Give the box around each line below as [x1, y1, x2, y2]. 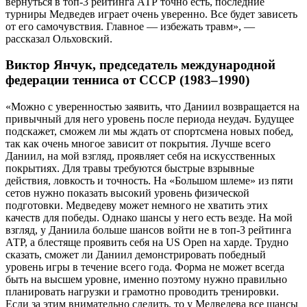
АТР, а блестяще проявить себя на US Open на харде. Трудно [5, 236, 288, 248]
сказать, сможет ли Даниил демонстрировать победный [5, 249, 266, 260]
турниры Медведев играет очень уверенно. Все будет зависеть [5, 8, 297, 20]
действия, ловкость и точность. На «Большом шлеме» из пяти [5, 175, 293, 186]
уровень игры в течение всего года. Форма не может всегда [5, 261, 284, 273]
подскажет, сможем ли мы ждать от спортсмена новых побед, [5, 125, 293, 137]
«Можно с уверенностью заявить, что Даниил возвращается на [5, 101, 299, 112]
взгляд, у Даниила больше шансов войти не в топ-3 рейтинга [5, 224, 291, 236]
